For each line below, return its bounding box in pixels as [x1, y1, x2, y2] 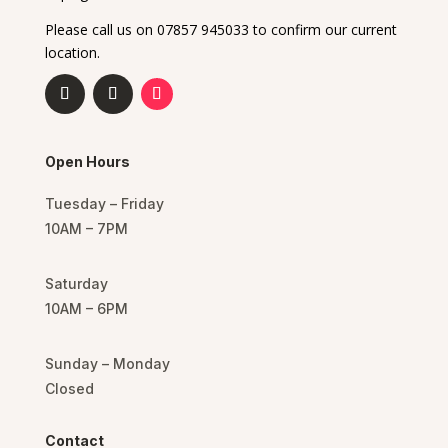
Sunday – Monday [44, 355, 170, 372]
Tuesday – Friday [44, 195, 164, 212]
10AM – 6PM [44, 300, 128, 317]
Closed [44, 380, 94, 397]
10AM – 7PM [44, 220, 128, 237]
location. [44, 43, 100, 62]
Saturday [44, 275, 108, 292]
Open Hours [44, 153, 130, 170]
